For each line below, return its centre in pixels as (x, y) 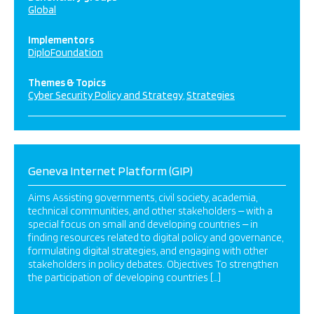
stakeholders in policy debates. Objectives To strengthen (153, 264)
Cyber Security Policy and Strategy (105, 95)
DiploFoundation (66, 53)
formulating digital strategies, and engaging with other (148, 251)
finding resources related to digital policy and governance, (156, 238)
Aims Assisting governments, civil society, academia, (143, 198)
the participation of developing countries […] (124, 278)
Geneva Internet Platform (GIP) (110, 171)
